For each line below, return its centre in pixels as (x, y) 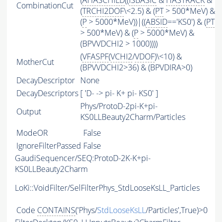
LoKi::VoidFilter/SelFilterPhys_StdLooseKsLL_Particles (107, 188)
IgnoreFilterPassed (49, 146)
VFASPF (95, 57)
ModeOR (32, 133)
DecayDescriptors (47, 93)
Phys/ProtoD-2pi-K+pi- (119, 106)
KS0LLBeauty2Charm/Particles (133, 117)
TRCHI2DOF (103, 11)
